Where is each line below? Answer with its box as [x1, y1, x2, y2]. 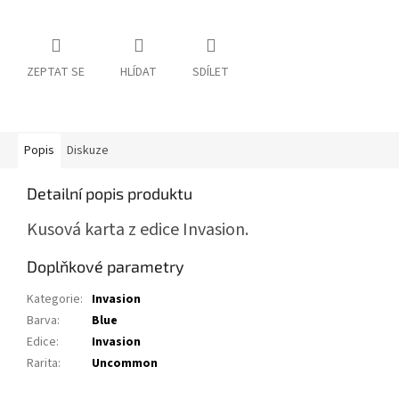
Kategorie [27, 290, 80, 309]
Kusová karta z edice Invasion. [27, 217, 248, 243]
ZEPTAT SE [27, 63, 85, 82]
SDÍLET [192, 63, 229, 82]
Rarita [27, 354, 58, 373]
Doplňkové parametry [27, 256, 184, 277]
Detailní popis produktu [27, 183, 192, 204]
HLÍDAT [120, 63, 157, 82]
